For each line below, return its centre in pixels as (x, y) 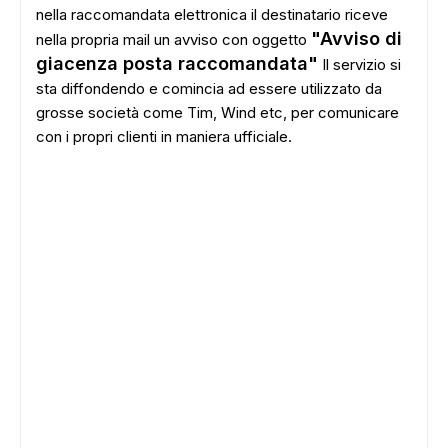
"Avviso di (356, 38)
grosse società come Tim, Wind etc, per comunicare (217, 112)
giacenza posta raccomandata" (177, 63)
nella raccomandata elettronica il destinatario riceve (212, 14)
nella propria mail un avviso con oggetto (173, 39)
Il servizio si (359, 64)
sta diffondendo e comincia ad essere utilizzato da (209, 88)
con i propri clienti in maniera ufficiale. (164, 136)
